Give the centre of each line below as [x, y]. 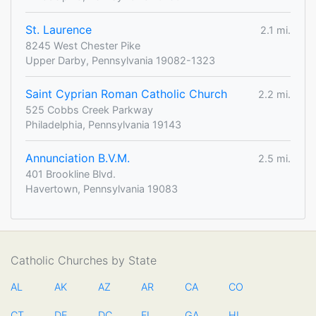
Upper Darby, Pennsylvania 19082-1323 [120, 61]
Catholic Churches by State [84, 261]
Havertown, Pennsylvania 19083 [102, 189]
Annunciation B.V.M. [78, 158]
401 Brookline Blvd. [71, 174]
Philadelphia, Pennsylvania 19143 [103, 125]
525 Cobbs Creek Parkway [89, 110]
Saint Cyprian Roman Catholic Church [126, 94]
